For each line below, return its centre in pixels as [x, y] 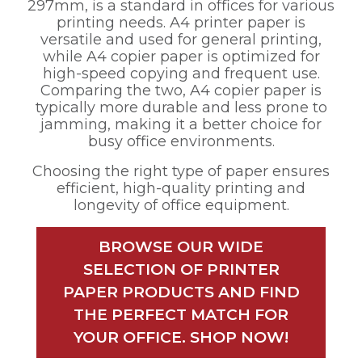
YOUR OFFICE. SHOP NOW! [181, 338]
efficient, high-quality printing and [181, 189]
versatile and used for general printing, [181, 40]
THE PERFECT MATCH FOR [181, 315]
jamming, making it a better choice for [181, 125]
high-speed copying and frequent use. [181, 74]
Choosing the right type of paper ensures [181, 172]
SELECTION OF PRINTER [181, 270]
